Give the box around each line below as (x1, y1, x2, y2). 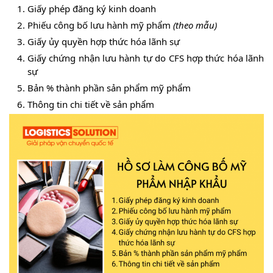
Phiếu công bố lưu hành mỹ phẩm (27, 19, 173, 32)
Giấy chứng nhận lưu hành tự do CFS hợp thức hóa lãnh (27, 52, 264, 65)
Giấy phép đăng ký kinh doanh (27, 2, 156, 15)
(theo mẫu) (173, 19, 217, 32)
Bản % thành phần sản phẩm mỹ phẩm (27, 82, 191, 94)
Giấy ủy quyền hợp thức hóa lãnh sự (27, 35, 180, 48)
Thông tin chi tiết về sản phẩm (27, 98, 154, 111)
